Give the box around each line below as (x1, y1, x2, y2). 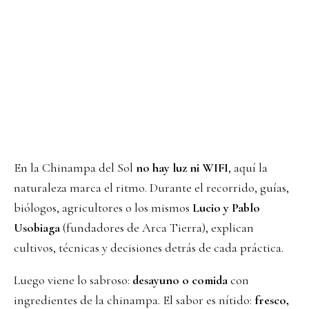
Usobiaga (14, 219, 60, 235)
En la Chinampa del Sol (14, 159, 133, 175)
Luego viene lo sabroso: (14, 272, 132, 288)
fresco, (255, 292, 289, 308)
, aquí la (228, 159, 268, 175)
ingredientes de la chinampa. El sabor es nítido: (14, 292, 255, 308)
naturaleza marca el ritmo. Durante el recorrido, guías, (14, 179, 289, 195)
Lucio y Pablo (192, 199, 260, 215)
